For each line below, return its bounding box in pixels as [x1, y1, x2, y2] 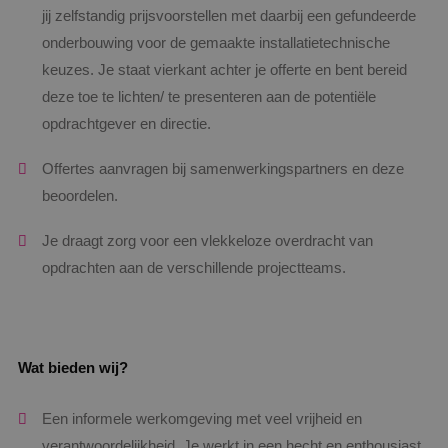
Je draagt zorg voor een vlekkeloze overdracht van [42, 233, 373, 249]
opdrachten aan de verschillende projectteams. [42, 260, 346, 276]
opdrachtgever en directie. [42, 116, 211, 132]
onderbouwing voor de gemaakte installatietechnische [42, 35, 390, 51]
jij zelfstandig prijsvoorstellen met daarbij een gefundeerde [42, 8, 416, 24]
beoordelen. [42, 188, 118, 204]
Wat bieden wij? [18, 359, 128, 376]
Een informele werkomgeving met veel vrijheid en [42, 410, 362, 427]
